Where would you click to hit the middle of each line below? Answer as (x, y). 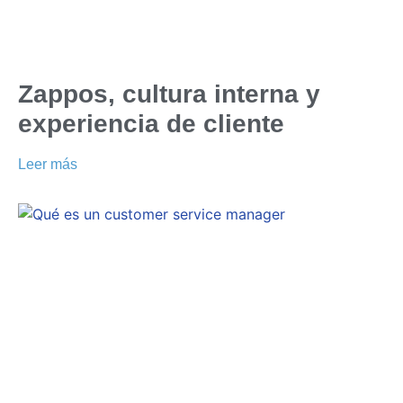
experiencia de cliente (151, 123)
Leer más (48, 164)
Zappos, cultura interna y (169, 94)
